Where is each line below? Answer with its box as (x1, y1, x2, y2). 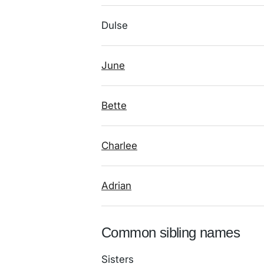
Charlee (101, 140, 137, 151)
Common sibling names (101, 225, 240, 240)
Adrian (101, 180, 131, 192)
